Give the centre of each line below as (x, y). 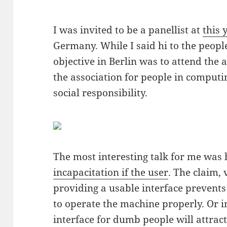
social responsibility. (101, 93)
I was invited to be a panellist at (128, 30)
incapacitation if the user (111, 173)
